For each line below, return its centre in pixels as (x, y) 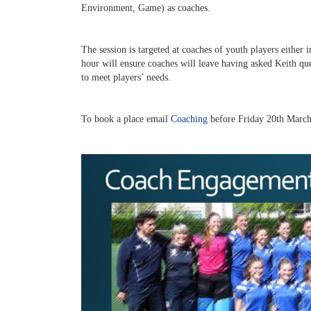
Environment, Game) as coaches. (146, 8)
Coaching (189, 119)
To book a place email (126, 119)
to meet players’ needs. (126, 77)
